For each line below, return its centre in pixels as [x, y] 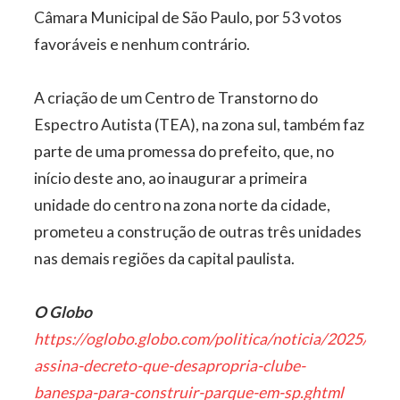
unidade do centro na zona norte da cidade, [183, 204]
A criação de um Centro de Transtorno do [176, 97]
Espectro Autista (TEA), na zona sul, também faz [200, 124]
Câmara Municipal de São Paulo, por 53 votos [188, 17]
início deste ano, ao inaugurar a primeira [171, 178]
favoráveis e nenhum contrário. [142, 44]
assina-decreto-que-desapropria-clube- [170, 365]
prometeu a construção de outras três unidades [198, 231]
